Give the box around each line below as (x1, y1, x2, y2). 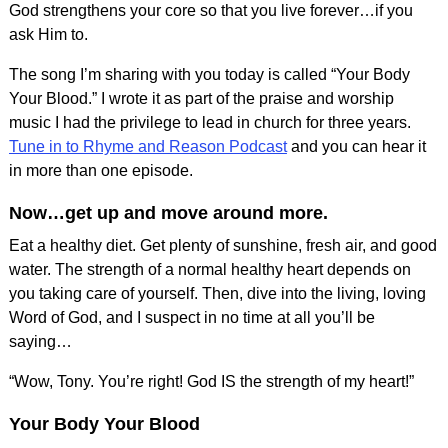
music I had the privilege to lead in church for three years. (8, 113, 411, 131)
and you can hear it (286, 137, 426, 155)
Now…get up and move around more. (8, 202, 328, 223)
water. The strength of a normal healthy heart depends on (8, 260, 411, 278)
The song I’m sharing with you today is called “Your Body (8, 65, 410, 83)
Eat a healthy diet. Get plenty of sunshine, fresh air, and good (8, 236, 437, 254)
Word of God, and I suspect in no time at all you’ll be (8, 308, 375, 326)
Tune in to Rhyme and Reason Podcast (8, 137, 287, 155)
